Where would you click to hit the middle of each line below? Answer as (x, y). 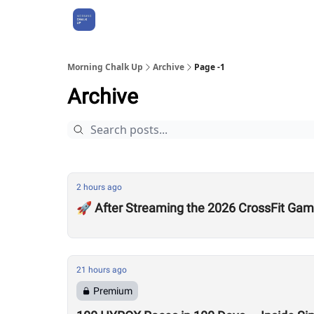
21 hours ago (102, 270)
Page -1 (210, 67)
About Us (130, 20)
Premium (113, 291)
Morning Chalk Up (105, 67)
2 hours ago (99, 187)
